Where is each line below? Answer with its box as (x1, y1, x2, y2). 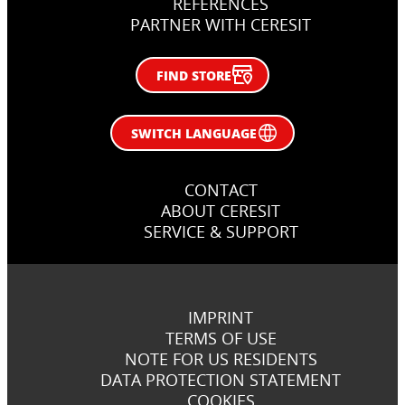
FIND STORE (156, 65, 231, 84)
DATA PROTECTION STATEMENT (100, 368, 341, 391)
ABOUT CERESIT (161, 199, 280, 221)
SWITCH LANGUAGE (131, 123, 257, 142)
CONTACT (184, 178, 258, 201)
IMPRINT (188, 306, 253, 328)
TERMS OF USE (165, 326, 277, 349)
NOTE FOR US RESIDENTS (124, 347, 317, 370)
